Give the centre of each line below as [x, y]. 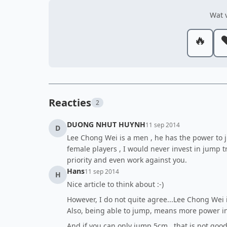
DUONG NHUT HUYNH [106, 124]
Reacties [70, 103]
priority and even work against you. [127, 160]
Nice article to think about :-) [115, 184]
